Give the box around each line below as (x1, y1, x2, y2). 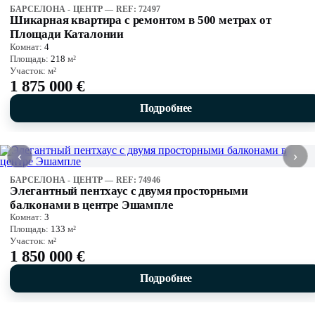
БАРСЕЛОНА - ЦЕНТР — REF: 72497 (10, 4, 161, 14)
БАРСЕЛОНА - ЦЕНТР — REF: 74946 (10, 174, 161, 185)
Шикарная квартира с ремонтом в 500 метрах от (10, 13, 271, 27)
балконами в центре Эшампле (10, 198, 174, 212)
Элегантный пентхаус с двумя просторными (10, 184, 248, 198)
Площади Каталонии (10, 27, 124, 41)
